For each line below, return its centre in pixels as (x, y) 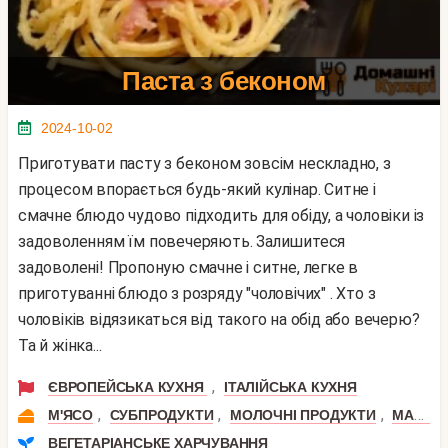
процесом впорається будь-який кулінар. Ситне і (197, 189)
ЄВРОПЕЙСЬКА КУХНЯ (128, 386)
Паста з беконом (224, 80)
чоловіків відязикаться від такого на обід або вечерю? (219, 319)
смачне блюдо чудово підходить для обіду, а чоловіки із (221, 215)
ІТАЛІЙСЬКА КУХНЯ (290, 386)
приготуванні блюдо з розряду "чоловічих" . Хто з (197, 293)
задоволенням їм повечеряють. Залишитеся (182, 241)
